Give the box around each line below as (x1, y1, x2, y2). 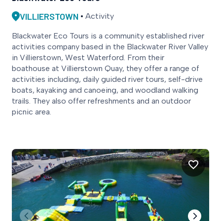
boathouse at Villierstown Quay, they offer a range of (12, 63, 199, 73)
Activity (85, 11, 114, 21)
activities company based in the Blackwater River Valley (12, 41, 208, 51)
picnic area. (12, 107, 55, 116)
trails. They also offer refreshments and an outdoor (12, 96, 191, 106)
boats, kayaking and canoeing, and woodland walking (12, 85, 198, 95)
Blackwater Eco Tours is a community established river (12, 31, 204, 40)
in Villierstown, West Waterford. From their (12, 52, 164, 62)
